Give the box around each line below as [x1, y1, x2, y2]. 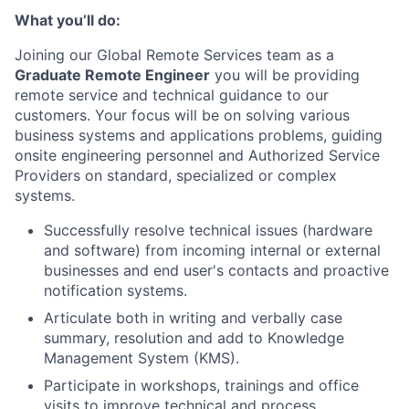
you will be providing [210, 66, 360, 84]
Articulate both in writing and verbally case [44, 309, 342, 327]
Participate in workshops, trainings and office [44, 376, 359, 394]
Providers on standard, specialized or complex [15, 166, 337, 184]
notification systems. [44, 281, 187, 299]
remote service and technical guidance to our [15, 86, 329, 104]
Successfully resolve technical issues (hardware [44, 221, 372, 239]
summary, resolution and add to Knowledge [44, 329, 344, 347]
